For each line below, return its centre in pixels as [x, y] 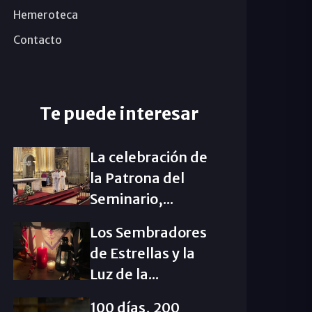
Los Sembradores [148, 232]
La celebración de [148, 157]
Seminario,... [131, 199]
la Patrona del [137, 178]
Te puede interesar [119, 114]
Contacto [37, 40]
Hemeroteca [45, 15]
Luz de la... [124, 274]
